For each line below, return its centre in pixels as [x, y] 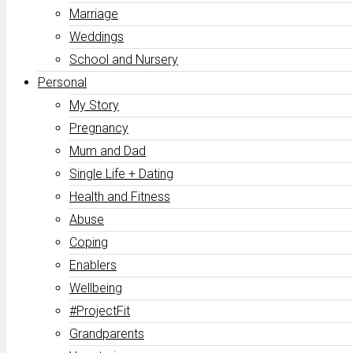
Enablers [93, 265]
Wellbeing [96, 288]
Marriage [94, 14]
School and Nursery [124, 59]
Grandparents [107, 334]
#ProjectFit [100, 311]
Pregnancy [99, 128]
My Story [94, 105]
